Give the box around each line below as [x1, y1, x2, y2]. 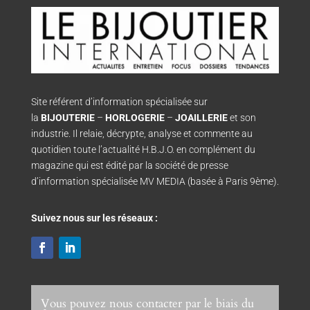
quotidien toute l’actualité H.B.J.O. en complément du [30, 143, 255, 155]
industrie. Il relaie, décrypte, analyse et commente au [30, 127, 253, 139]
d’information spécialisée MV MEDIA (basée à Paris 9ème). [30, 175, 279, 187]
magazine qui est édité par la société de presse [30, 159, 228, 171]
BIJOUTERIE [40, 111, 95, 123]
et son [227, 111, 256, 123]
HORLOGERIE [104, 111, 165, 123]
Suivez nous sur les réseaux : [30, 212, 158, 224]
